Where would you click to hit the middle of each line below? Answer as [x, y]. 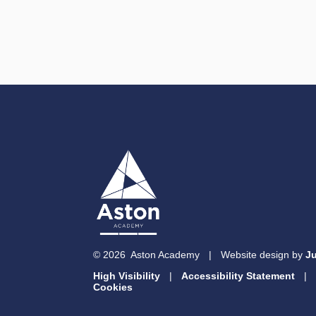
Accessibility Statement [238, 276]
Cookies [113, 287]
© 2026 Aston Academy [146, 255]
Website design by [263, 255]
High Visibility [127, 276]
